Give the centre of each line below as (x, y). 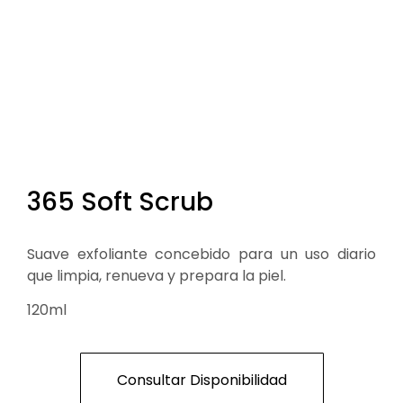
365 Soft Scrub (120, 202)
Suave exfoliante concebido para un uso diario (201, 255)
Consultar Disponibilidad (201, 380)
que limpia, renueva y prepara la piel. (157, 276)
